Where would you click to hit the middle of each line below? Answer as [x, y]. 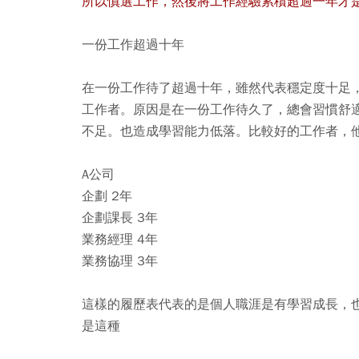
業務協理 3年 [122, 261]
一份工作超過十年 [133, 44]
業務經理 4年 [120, 239]
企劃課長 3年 [120, 218]
